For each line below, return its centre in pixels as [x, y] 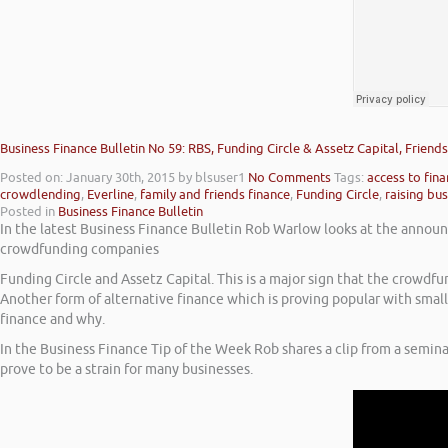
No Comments [289, 178]
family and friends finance [215, 195]
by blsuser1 [211, 178]
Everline [110, 195]
